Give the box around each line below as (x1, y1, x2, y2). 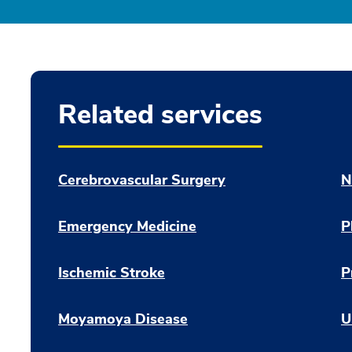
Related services (58, 97, 262, 133)
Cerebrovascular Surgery (58, 170, 225, 189)
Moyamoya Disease (58, 310, 188, 328)
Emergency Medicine (58, 217, 196, 236)
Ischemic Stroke (58, 263, 165, 282)
